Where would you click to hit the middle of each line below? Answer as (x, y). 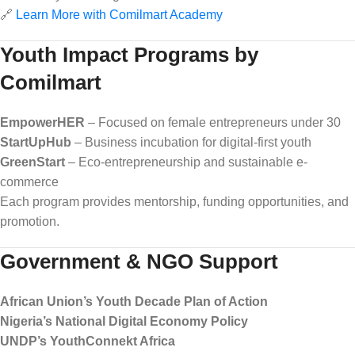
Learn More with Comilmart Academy (119, 14)
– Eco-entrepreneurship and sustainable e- (186, 162)
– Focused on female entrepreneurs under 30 (213, 122)
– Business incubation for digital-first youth (191, 142)
